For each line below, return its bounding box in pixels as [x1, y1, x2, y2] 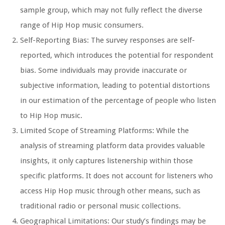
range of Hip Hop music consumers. [20, 20, 144, 30]
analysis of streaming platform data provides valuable [20, 141, 205, 150]
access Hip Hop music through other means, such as [20, 186, 200, 195]
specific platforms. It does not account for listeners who [20, 171, 213, 180]
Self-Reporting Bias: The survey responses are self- [20, 35, 195, 45]
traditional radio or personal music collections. [20, 201, 181, 210]
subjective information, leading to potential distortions [20, 80, 210, 90]
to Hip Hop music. [20, 110, 82, 120]
